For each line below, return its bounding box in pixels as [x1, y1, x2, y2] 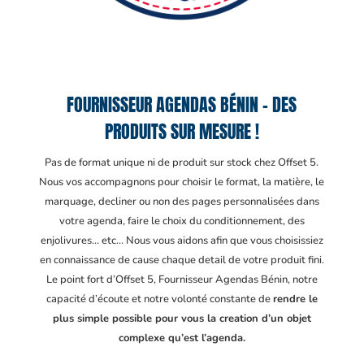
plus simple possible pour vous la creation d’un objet [52, 311, 311, 326]
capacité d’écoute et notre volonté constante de [45, 292, 273, 306]
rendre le [272, 292, 318, 306]
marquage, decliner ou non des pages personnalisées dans [44, 194, 319, 209]
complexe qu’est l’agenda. [118, 331, 245, 345]
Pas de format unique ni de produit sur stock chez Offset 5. [45, 155, 319, 170]
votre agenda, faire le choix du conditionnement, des [58, 214, 305, 228]
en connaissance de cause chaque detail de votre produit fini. [39, 253, 324, 267]
